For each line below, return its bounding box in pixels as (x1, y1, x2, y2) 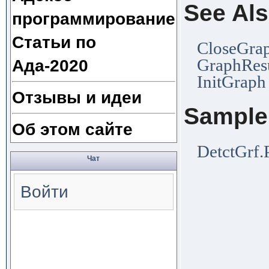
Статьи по (11, 32, 96, 52)
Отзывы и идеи (11, 88, 142, 107)
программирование (11, 9, 175, 28)
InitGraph (196, 71, 266, 91)
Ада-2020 (11, 56, 88, 75)
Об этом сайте (11, 119, 133, 139)
